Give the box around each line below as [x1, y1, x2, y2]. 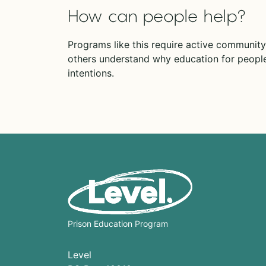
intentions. [68, 67, 114, 79]
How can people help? [68, 6, 246, 26]
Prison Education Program [68, 218, 168, 229]
